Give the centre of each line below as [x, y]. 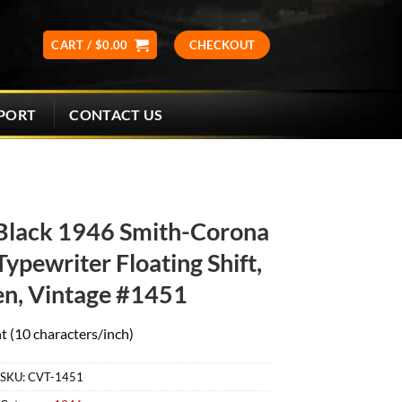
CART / [73, 45]
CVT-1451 [55, 377]
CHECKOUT [222, 45]
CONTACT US [116, 114]
